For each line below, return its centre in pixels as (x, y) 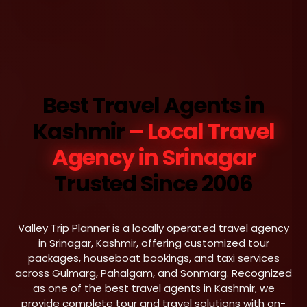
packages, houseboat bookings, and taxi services (153, 258)
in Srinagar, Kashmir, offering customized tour (153, 243)
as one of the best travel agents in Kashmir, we (153, 288)
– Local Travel (201, 131)
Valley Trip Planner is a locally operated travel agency (153, 228)
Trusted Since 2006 (153, 183)
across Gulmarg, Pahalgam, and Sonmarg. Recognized (153, 273)
